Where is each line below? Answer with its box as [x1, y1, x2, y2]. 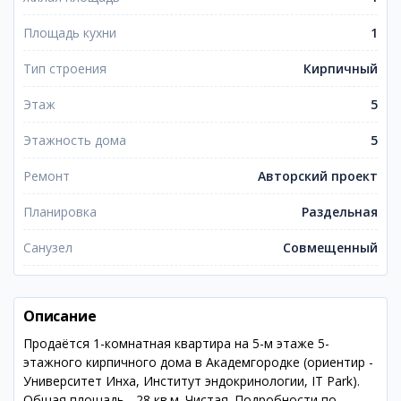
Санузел [23, 239, 73, 256]
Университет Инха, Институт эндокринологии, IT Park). [23, 372, 360, 389]
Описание [23, 306, 97, 326]
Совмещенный [283, 239, 378, 256]
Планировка [23, 203, 97, 220]
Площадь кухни [23, 24, 116, 41]
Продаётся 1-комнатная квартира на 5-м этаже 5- [23, 335, 329, 352]
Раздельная [302, 203, 378, 220]
